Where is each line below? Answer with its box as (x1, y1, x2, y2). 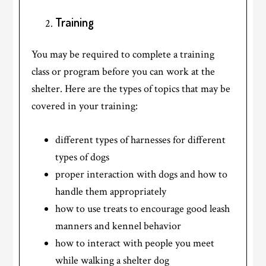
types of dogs (55, 150, 110, 164)
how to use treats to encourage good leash (55, 202, 230, 216)
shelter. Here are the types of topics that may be (31, 82, 231, 96)
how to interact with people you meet (55, 236, 215, 251)
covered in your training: (31, 99, 138, 113)
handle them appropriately (55, 185, 167, 199)
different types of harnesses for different (55, 133, 226, 147)
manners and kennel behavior (55, 219, 182, 233)
